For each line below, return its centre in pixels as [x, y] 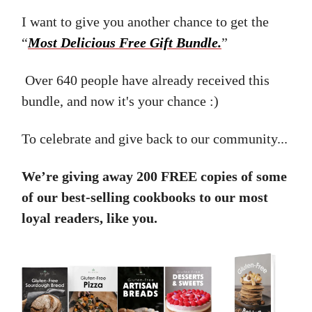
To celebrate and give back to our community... [155, 138]
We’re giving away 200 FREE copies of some [154, 176]
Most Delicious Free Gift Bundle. [125, 42]
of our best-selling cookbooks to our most [145, 197]
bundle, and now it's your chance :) [122, 101]
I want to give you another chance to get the [145, 21]
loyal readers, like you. [89, 218]
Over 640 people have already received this [146, 80]
